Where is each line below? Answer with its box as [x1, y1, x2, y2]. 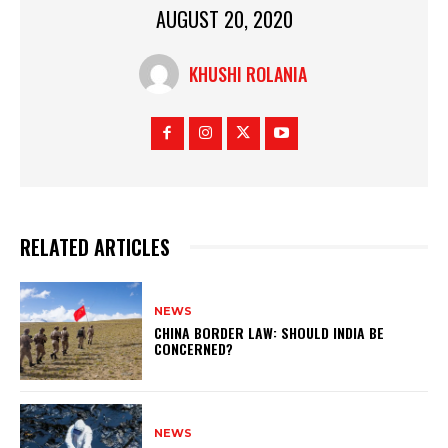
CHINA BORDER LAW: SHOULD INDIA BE [154, 321, 385, 343]
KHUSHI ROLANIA [188, 61, 307, 88]
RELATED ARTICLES [20, 232, 170, 263]
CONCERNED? [154, 337, 234, 359]
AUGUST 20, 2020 [155, 4, 293, 35]
